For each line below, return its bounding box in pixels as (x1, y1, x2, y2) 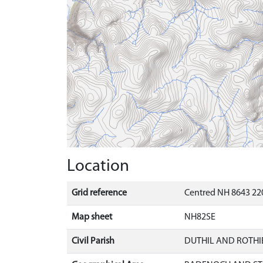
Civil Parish (72, 236, 114, 246)
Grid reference (72, 188, 127, 198)
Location (67, 157, 129, 175)
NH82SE (184, 212, 215, 222)
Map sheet (72, 212, 112, 222)
